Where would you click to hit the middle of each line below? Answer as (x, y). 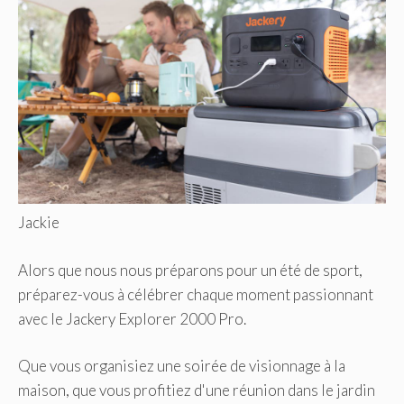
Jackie (39, 223)
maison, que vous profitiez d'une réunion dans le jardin (197, 390)
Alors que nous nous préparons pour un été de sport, (190, 270)
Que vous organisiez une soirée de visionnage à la (182, 366)
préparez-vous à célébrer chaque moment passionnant (196, 294)
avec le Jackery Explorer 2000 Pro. (132, 318)
